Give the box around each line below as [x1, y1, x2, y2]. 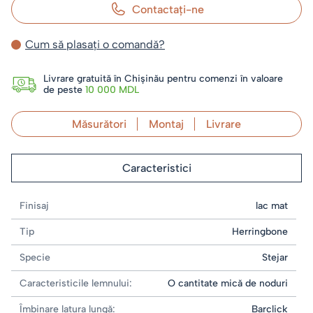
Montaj [149, 117, 184, 131]
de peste [43, 84, 85, 96]
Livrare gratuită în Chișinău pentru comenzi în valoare [43, 73, 283, 85]
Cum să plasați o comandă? [25, 38, 165, 51]
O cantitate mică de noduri [168, 277, 288, 289]
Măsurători [72, 117, 126, 131]
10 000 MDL [85, 84, 139, 96]
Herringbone [232, 226, 288, 238]
